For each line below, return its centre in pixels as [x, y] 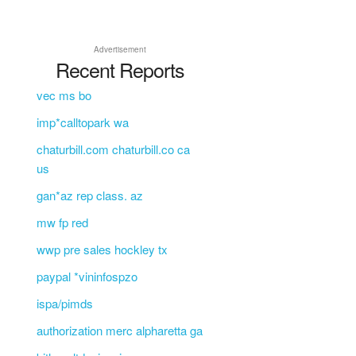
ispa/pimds [64, 303]
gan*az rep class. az [89, 195]
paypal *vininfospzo [87, 276]
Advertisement [120, 49]
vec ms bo [64, 95]
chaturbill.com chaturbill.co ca [113, 149]
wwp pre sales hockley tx [102, 249]
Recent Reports [120, 69]
